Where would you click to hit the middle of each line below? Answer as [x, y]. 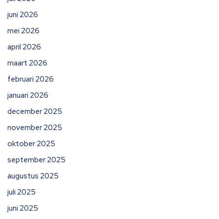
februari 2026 [31, 79]
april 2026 [24, 47]
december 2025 [35, 111]
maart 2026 [27, 63]
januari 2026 [28, 95]
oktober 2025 [31, 144]
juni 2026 [23, 15]
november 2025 [35, 128]
